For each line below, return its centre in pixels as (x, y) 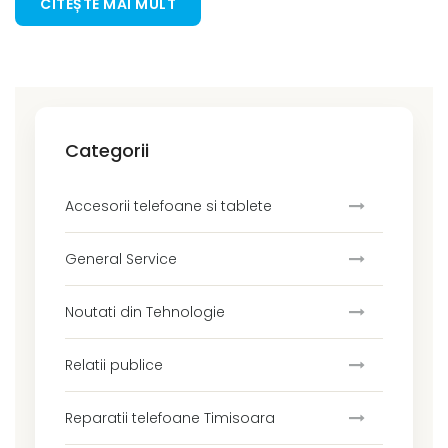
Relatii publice (114, 365)
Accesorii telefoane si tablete (168, 206)
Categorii (107, 151)
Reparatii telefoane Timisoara (170, 418)
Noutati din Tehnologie (145, 312)
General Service (121, 259)
